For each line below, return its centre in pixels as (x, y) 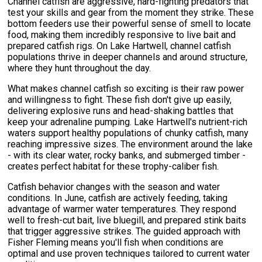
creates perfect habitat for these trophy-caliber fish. (113, 167)
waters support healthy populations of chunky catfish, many (128, 133)
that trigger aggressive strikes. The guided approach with (124, 232)
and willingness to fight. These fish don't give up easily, (120, 100)
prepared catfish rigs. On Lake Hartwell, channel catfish (120, 46)
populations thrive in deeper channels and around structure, (128, 57)
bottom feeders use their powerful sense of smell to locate (130, 24)
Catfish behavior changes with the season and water (114, 187)
